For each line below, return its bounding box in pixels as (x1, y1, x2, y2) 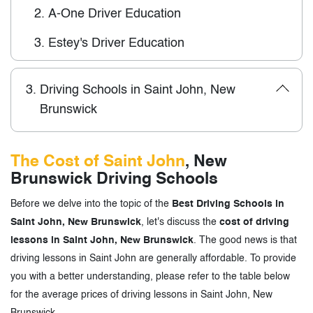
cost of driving (219, 217, 289, 227)
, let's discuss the (141, 217, 219, 227)
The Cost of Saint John (10, 153, 185, 170)
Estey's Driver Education (48, 36, 184, 50)
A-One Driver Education (48, 7, 181, 20)
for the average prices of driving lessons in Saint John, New (10, 289, 272, 300)
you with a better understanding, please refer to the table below (10, 271, 290, 282)
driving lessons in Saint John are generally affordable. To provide (10, 253, 296, 263)
